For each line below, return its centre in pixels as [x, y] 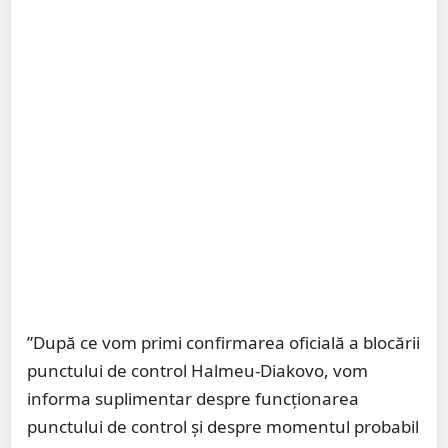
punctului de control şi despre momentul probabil [223, 426]
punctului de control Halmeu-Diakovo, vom [197, 370]
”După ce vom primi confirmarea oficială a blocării [223, 342]
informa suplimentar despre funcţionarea [193, 398]
